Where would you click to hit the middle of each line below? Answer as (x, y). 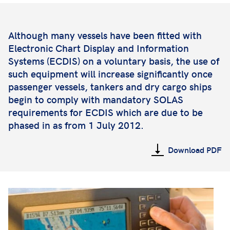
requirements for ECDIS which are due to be (106, 112)
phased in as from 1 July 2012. (76, 125)
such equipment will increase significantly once (110, 73)
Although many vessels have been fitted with (105, 35)
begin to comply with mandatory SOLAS (96, 99)
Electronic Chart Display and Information (99, 48)
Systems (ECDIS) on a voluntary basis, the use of (114, 61)
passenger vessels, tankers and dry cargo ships (110, 86)
